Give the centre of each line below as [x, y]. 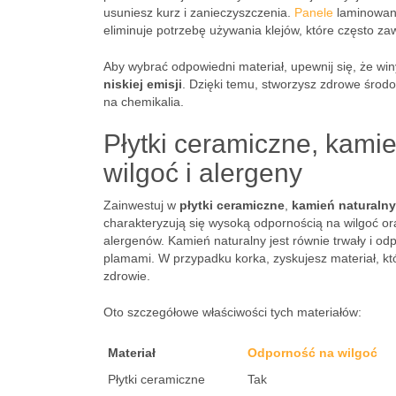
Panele [314, 12]
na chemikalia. [144, 102]
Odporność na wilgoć [312, 353]
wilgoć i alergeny [203, 173]
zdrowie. [127, 276]
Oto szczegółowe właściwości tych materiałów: [232, 312]
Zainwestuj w [141, 205]
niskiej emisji [143, 84]
